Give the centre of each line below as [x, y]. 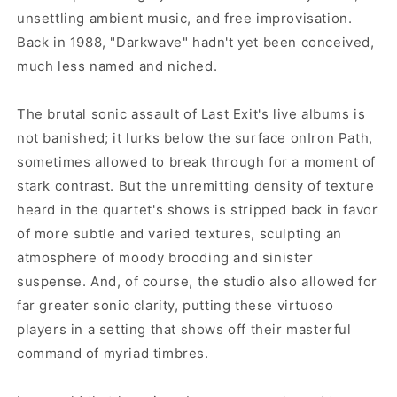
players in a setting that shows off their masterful [184, 330]
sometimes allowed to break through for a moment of [197, 162]
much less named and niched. [117, 66]
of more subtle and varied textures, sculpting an [179, 234]
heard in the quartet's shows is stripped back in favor [198, 210]
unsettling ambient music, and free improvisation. [185, 19]
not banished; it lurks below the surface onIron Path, [195, 138]
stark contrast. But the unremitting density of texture [196, 186]
